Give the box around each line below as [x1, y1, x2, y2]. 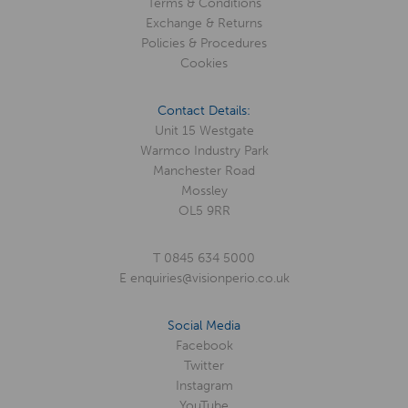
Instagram [175, 378, 233, 394]
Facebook [175, 338, 233, 354]
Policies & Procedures [141, 36, 267, 52]
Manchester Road [153, 163, 255, 179]
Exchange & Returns [146, 15, 262, 32]
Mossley [180, 183, 228, 199]
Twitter [184, 358, 224, 374]
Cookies [180, 56, 228, 72]
